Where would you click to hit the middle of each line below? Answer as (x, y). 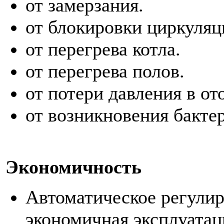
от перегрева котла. (103, 49)
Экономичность (73, 167)
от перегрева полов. (105, 71)
